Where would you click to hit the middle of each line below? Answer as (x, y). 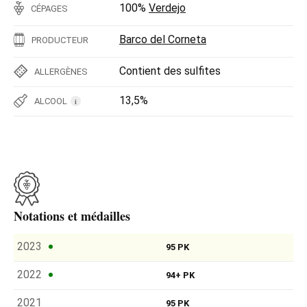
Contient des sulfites (170, 71)
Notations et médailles (72, 216)
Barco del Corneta (163, 39)
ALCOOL (51, 101)
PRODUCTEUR (60, 40)
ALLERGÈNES (61, 71)
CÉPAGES (49, 8)
